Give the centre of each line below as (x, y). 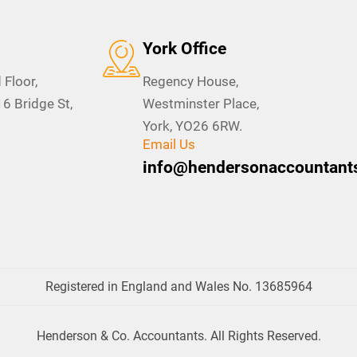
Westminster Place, (201, 103)
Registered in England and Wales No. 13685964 (178, 286)
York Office (185, 48)
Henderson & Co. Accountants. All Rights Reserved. (178, 335)
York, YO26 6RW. (193, 126)
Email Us (169, 144)
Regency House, (191, 81)
